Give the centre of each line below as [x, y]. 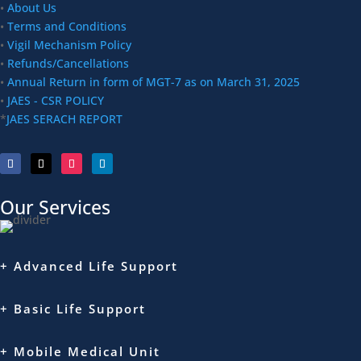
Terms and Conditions [67, 26]
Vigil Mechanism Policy [69, 45]
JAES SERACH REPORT [64, 119]
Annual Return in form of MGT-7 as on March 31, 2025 [152, 82]
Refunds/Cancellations [68, 63]
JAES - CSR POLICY [54, 100]
